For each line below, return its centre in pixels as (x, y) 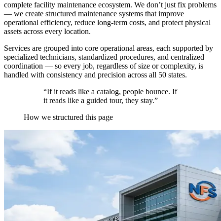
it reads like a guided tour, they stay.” (101, 101)
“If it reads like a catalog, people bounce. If (110, 92)
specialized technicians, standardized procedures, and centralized (104, 57)
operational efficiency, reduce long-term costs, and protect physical (107, 23)
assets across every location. (47, 32)
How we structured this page (68, 117)
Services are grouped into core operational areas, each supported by (109, 48)
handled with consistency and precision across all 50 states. (95, 75)
